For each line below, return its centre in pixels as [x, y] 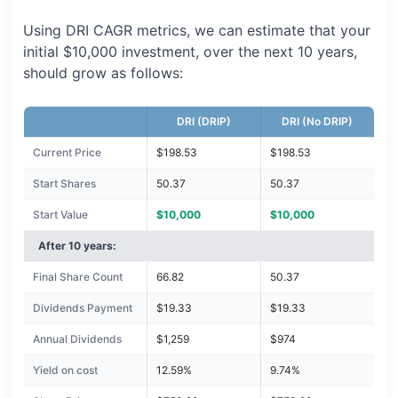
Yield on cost [65, 370]
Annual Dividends [77, 339]
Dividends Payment [82, 308]
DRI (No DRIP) [318, 122]
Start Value [60, 215]
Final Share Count [77, 277]
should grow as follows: [103, 73]
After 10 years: [77, 246]
